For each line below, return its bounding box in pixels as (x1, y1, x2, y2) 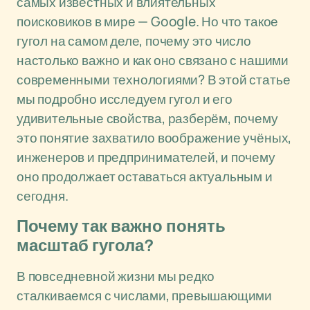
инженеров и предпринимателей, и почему (17, 148, 275, 166)
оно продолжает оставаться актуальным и (17, 167, 273, 185)
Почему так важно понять (17, 217, 226, 235)
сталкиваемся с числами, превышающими (17, 286, 273, 304)
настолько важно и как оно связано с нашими (17, 51, 289, 69)
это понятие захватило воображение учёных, (17, 129, 292, 147)
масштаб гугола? (17, 237, 154, 255)
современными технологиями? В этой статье (17, 71, 291, 89)
